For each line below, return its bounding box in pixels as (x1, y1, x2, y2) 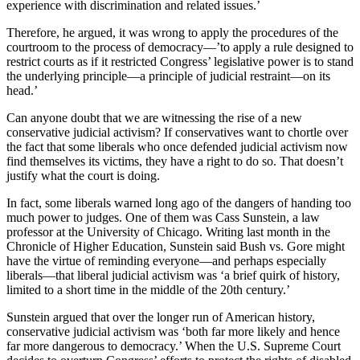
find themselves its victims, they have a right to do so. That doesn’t (6, 154, 343, 169)
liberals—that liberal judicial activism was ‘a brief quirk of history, (6, 268, 340, 283)
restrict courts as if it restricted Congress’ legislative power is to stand (6, 55, 354, 69)
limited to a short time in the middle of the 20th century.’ (6, 283, 290, 297)
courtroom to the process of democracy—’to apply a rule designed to (6, 40, 354, 55)
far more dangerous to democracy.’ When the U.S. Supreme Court (6, 339, 341, 354)
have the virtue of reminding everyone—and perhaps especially (6, 254, 326, 268)
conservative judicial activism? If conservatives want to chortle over (6, 125, 348, 140)
